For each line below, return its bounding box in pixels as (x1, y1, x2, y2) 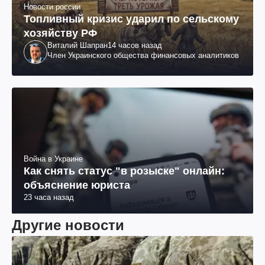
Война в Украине (24, 154, 83, 163)
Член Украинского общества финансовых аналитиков (47, 51, 239, 60)
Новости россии (24, 2, 80, 12)
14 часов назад (108, 41, 162, 50)
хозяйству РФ (24, 27, 97, 40)
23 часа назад (24, 192, 74, 202)
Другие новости (12, 216, 124, 233)
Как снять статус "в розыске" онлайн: (24, 164, 225, 177)
